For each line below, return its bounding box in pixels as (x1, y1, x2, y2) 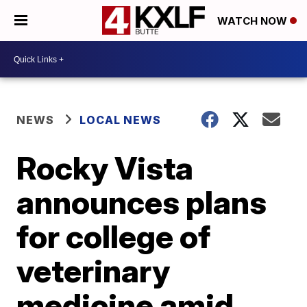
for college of (16, 217, 211, 256)
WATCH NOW (217, 14, 290, 28)
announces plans (16, 183, 267, 221)
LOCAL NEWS (79, 113, 162, 127)
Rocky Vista (16, 149, 194, 187)
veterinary (16, 251, 171, 290)
